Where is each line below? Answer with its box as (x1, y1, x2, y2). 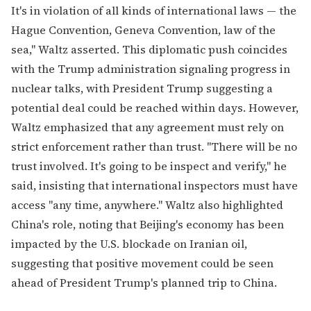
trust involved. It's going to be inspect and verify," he (11, 158, 287, 174)
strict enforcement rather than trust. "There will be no (11, 138, 297, 154)
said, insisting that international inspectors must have (11, 177, 298, 193)
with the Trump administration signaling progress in (11, 60, 290, 76)
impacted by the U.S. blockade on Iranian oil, (11, 235, 247, 251)
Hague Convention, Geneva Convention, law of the (11, 22, 276, 37)
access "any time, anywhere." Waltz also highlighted (11, 196, 283, 212)
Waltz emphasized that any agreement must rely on (11, 119, 284, 135)
